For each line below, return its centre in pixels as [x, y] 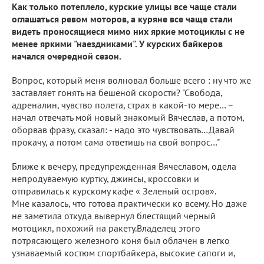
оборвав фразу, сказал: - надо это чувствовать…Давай [123, 129]
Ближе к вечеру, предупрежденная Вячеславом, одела [124, 166]
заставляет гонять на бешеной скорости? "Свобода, [117, 92]
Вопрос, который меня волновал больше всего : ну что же [131, 80]
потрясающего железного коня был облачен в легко [121, 240]
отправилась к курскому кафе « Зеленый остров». [114, 191]
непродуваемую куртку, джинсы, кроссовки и [105, 178]
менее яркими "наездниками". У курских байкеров [117, 43]
